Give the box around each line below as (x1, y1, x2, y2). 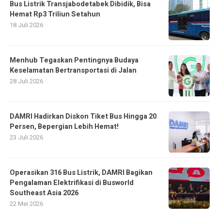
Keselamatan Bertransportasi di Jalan (10, 65, 137, 76)
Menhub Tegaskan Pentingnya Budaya (10, 55, 139, 66)
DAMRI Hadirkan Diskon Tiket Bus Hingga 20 (10, 111, 156, 122)
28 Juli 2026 (10, 77, 43, 86)
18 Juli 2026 (10, 20, 43, 30)
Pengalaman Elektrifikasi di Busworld (10, 178, 134, 188)
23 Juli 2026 (10, 133, 43, 142)
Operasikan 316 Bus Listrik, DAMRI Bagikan (10, 168, 153, 178)
